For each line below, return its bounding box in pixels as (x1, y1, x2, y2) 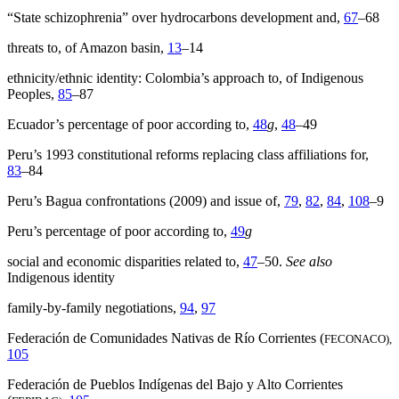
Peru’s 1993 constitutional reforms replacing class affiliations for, (7, 147, 369, 163)
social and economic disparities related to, (7, 254, 243, 270)
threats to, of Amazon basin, (7, 40, 167, 56)
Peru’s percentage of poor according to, (7, 224, 231, 240)
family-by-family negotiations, (7, 300, 180, 316)
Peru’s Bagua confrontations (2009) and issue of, (7, 193, 284, 209)
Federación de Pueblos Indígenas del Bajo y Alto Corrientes (7, 377, 343, 393)
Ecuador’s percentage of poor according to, (7, 117, 253, 133)
